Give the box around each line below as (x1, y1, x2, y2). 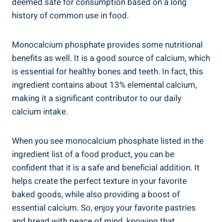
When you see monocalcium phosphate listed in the (12, 134, 204, 147)
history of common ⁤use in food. (12, 9, 129, 22)
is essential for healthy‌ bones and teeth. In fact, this (12, 65, 203, 78)
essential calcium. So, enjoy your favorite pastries (12, 201, 196, 214)
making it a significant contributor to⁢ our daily (12, 92, 181, 105)
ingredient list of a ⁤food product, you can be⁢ (12, 148, 174, 161)
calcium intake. (12, 105, 68, 118)
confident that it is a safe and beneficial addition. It (12, 161, 200, 174)
